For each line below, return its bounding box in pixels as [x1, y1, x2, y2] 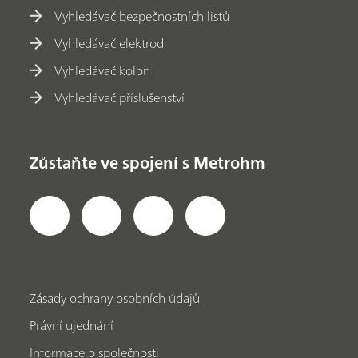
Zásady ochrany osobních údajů [30, 286, 201, 309]
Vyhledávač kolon [54, 59, 151, 82]
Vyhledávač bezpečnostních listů [54, 5, 230, 28]
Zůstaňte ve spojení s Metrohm [30, 149, 266, 177]
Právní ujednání [30, 313, 114, 336]
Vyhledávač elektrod [54, 32, 165, 55]
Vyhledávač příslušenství [54, 86, 185, 109]
